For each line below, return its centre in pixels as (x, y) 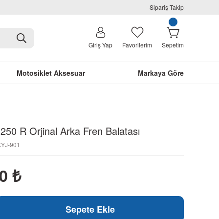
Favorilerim (137, 45)
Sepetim (173, 45)
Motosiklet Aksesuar (51, 73)
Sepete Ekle (90, 209)
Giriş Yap (100, 45)
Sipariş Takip (167, 7)
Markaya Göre (161, 73)
